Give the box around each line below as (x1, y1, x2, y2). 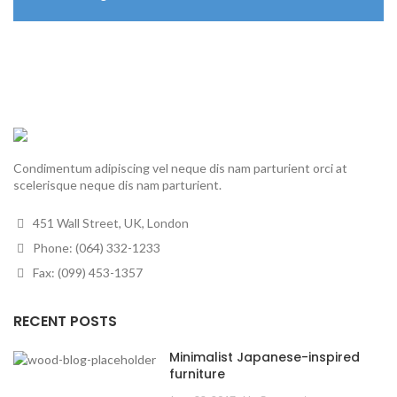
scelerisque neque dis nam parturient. (13, 177, 222, 193)
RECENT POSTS (13, 311, 117, 332)
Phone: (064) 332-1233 (30, 240, 160, 256)
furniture (169, 365, 225, 384)
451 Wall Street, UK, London (30, 215, 189, 231)
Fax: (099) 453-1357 (30, 265, 143, 281)
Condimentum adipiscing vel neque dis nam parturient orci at (13, 160, 347, 176)
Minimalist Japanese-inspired (169, 348, 360, 367)
